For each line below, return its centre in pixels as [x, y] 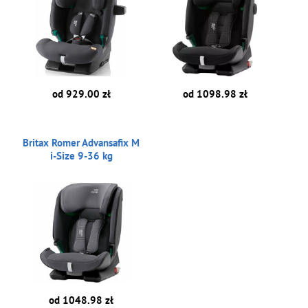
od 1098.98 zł [215, 94]
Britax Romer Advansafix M [81, 143]
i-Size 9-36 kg [81, 156]
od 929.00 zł [81, 94]
